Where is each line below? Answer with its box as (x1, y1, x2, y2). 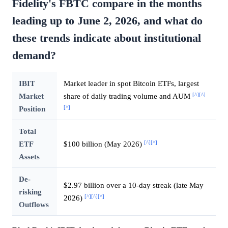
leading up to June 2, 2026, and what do (12, 15, 203, 27)
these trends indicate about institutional (12, 32, 201, 45)
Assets (18, 152, 40, 161)
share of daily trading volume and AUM (63, 92, 192, 101)
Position (18, 104, 45, 113)
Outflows (18, 200, 49, 209)
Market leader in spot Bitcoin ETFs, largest (63, 79, 199, 88)
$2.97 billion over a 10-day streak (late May (63, 181, 204, 190)
